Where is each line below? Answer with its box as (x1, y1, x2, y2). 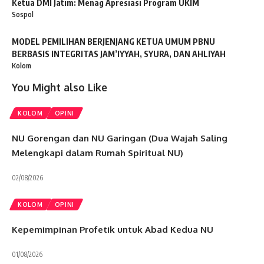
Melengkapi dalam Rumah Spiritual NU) (12, 147, 183, 159)
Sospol (12, 10, 34, 19)
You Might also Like (12, 80, 107, 94)
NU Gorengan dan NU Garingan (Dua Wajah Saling (12, 132, 227, 144)
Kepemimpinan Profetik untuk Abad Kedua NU (12, 223, 213, 235)
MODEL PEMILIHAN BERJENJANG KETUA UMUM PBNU (12, 37, 215, 47)
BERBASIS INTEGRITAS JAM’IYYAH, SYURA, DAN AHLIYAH (12, 49, 226, 60)
